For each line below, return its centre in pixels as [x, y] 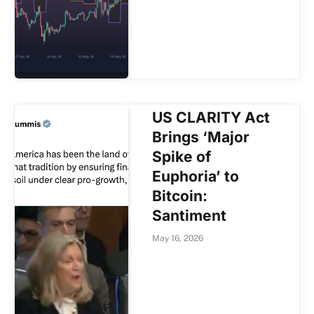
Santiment [190, 216]
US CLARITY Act [211, 118]
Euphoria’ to [196, 177]
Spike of [182, 157]
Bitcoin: [180, 196]
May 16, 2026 [178, 239]
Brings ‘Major [201, 137]
